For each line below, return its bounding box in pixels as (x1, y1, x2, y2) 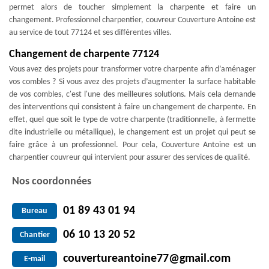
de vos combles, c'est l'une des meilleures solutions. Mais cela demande (9, 90, 256, 99)
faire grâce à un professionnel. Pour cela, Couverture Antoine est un (9, 141, 256, 150)
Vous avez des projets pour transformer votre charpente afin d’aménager (9, 65, 256, 74)
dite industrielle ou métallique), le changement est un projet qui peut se (9, 128, 256, 137)
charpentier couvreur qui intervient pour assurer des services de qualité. (9, 153, 250, 162)
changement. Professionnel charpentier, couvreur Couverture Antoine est (9, 16, 256, 25)
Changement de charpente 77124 (9, 49, 159, 60)
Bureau (22, 206, 47, 216)
